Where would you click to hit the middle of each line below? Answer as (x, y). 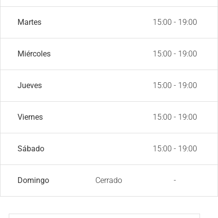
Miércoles (34, 54)
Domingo (33, 180)
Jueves (30, 85)
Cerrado (109, 180)
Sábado (31, 148)
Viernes (30, 117)
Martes (29, 22)
